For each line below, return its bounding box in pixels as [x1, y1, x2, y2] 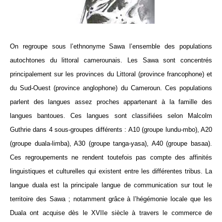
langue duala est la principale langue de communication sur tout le [10, 181, 212, 189]
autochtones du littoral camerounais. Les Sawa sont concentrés [10, 56, 212, 64]
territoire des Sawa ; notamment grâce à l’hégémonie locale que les [10, 195, 212, 203]
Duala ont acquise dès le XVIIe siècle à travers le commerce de [10, 209, 212, 217]
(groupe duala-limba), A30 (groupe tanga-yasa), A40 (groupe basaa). [10, 139, 212, 147]
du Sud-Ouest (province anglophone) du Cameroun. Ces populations [10, 84, 212, 92]
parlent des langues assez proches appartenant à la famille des [10, 98, 212, 106]
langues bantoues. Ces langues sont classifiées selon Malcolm [10, 111, 212, 119]
